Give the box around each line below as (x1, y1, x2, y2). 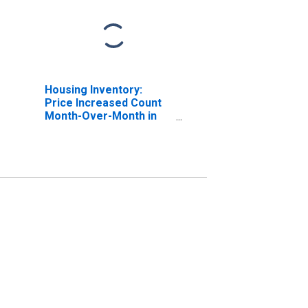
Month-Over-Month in (44, 109, 157, 122)
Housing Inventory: (44, 82, 142, 96)
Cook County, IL (44, 122, 125, 135)
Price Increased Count (44, 96, 162, 109)
